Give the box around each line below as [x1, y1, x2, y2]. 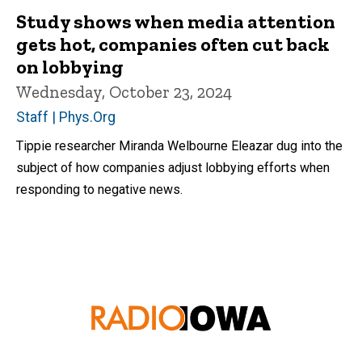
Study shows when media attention [16, 10, 335, 34]
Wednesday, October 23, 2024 [16, 82, 232, 103]
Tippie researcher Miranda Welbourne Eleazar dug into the [16, 138, 343, 154]
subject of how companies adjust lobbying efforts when [16, 160, 330, 176]
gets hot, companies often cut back [16, 32, 330, 57]
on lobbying [16, 55, 124, 79]
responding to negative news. [16, 182, 183, 198]
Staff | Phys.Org [16, 109, 116, 126]
